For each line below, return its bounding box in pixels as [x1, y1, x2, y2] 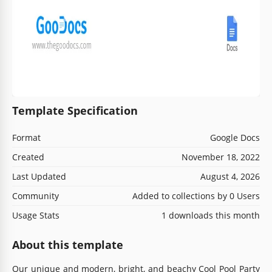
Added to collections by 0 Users [132, 189, 260, 202]
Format [12, 131, 41, 143]
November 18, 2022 [182, 151, 260, 163]
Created [12, 151, 44, 163]
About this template [12, 237, 123, 252]
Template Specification [12, 103, 138, 118]
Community [12, 189, 59, 202]
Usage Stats [12, 209, 59, 221]
